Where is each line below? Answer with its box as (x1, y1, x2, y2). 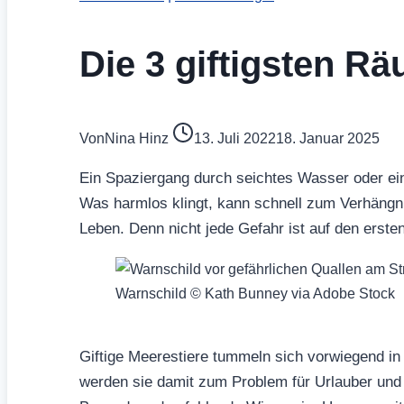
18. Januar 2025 (276, 130, 380, 146)
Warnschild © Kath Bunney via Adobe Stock (115, 285, 395, 301)
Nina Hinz (105, 130, 169, 146)
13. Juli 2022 (194, 130, 276, 146)
